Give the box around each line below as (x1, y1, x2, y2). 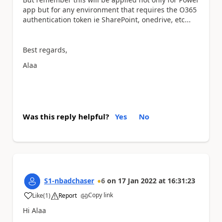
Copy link (88, 191, 113, 199)
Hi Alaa (23, 206, 48, 215)
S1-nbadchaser (44, 176, 94, 185)
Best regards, (23, 45, 67, 55)
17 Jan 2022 (118, 176, 157, 185)
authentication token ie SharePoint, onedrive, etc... (23, 15, 191, 24)
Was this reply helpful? (23, 111, 109, 121)
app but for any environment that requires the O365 (23, 5, 197, 14)
